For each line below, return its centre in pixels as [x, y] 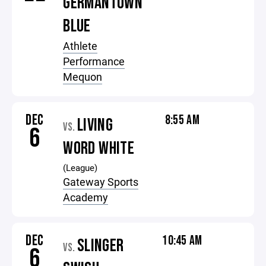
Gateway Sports [101, 182]
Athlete [80, 46]
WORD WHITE [99, 148]
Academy [86, 197]
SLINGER [100, 246]
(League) [80, 167]
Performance [94, 61]
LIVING [95, 125]
